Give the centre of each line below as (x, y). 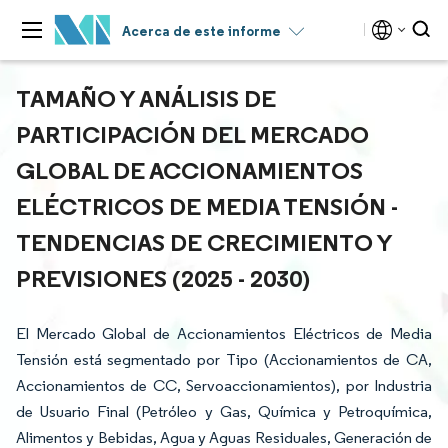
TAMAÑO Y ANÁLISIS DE (146, 98)
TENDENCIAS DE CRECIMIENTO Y (204, 242)
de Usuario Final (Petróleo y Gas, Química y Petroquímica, (224, 411)
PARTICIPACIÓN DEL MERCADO (192, 134)
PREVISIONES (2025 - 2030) (163, 278)
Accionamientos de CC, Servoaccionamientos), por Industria (224, 385)
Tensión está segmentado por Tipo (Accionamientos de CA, (224, 359)
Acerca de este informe (201, 31)
